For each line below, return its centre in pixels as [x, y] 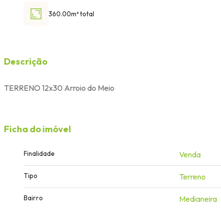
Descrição [26, 61]
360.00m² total [71, 14]
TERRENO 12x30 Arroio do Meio [59, 88]
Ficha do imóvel [37, 129]
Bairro [33, 198]
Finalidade [39, 153]
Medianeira [198, 199]
